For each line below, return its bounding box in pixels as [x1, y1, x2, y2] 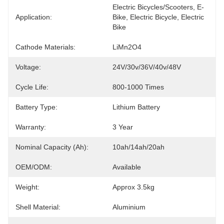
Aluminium [112, 203, 145, 211]
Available [112, 163, 141, 171]
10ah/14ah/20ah [112, 143, 164, 151]
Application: [15, 13, 52, 21]
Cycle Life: [15, 83, 48, 91]
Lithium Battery [112, 103, 160, 111]
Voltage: [15, 63, 41, 71]
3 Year [112, 123, 133, 131]
